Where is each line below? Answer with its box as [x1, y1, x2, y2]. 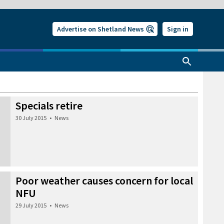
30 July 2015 [15, 114, 46, 121]
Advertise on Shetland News [57, 24, 144, 33]
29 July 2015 [15, 201, 46, 209]
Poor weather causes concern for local [15, 173, 193, 187]
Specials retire [15, 98, 82, 112]
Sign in [167, 24, 188, 33]
